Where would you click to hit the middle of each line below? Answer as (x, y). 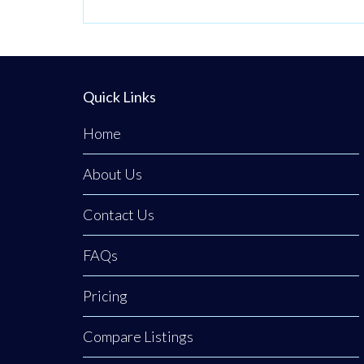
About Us (113, 174)
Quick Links (119, 97)
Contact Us (119, 215)
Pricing (105, 296)
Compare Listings (138, 337)
